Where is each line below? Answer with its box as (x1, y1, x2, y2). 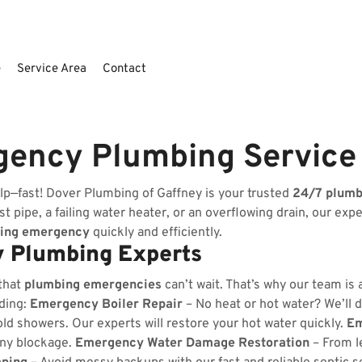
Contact (103, 61, 146, 77)
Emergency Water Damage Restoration (75, 335, 309, 351)
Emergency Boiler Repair (30, 297, 183, 313)
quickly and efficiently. (90, 225, 222, 241)
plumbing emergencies (24, 277, 162, 293)
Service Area (17, 61, 86, 77)
